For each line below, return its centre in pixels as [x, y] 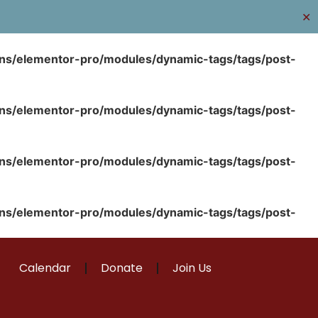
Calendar [45, 268]
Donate [121, 268]
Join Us [192, 268]
